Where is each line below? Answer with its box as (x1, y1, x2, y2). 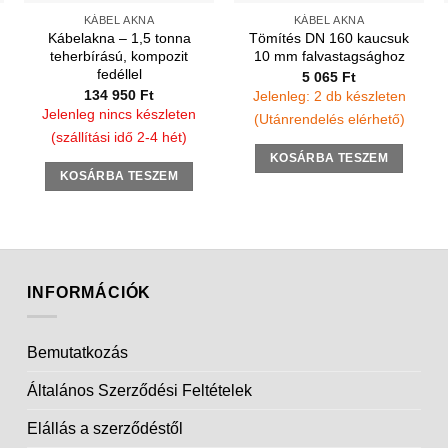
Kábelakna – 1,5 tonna (47, 30, 191, 47)
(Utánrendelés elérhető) (253, 111, 405, 128)
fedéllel (96, 66, 142, 83)
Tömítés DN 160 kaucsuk (249, 30, 409, 47)
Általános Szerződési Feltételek (27, 382, 253, 400)
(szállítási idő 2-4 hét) (51, 129, 187, 146)
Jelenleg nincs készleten (42, 106, 196, 123)
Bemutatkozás (27, 344, 129, 362)
